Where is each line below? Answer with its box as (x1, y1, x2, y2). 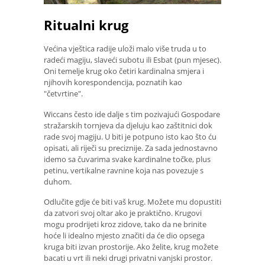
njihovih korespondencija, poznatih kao (44, 77, 182, 88)
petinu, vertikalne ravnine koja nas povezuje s (44, 164, 203, 176)
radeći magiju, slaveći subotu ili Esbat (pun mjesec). (44, 54, 221, 66)
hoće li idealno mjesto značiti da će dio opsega (44, 230, 205, 241)
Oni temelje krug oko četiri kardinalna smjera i (44, 66, 204, 77)
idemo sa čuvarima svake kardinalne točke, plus (44, 153, 211, 164)
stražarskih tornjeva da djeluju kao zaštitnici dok (44, 119, 212, 131)
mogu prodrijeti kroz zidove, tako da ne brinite (44, 219, 206, 230)
